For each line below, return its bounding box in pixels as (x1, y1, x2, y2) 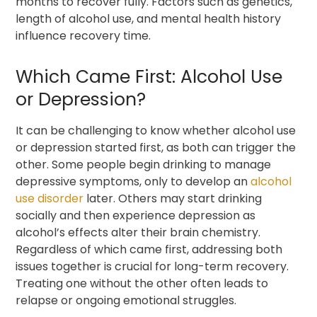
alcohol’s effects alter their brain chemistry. (16, 224, 261, 241)
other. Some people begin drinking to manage (16, 156, 272, 173)
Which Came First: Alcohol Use (16, 64, 283, 90)
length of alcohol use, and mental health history (16, 11, 282, 28)
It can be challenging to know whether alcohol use (16, 122, 296, 139)
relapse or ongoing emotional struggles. (16, 292, 237, 309)
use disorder (16, 190, 84, 207)
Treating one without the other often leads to (16, 275, 269, 292)
